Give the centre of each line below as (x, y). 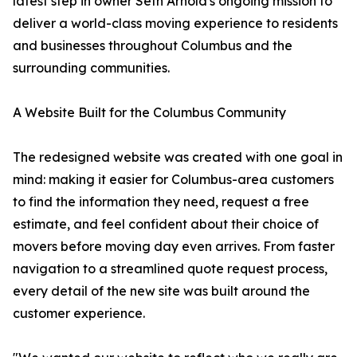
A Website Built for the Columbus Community (149, 113)
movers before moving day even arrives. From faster (174, 247)
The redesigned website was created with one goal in (178, 157)
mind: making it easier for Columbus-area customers (173, 180)
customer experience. (79, 314)
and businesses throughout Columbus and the (153, 46)
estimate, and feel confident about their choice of (166, 224)
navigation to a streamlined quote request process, (170, 269)
